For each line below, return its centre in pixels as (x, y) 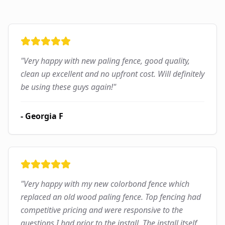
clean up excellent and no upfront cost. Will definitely (113, 74)
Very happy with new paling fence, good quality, (107, 61)
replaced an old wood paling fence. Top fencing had (111, 197)
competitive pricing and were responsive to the (102, 210)
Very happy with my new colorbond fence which (106, 184)
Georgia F (44, 116)
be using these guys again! (67, 87)
